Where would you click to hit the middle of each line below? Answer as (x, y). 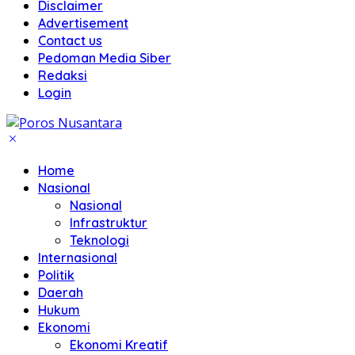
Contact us (70, 40)
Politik (56, 275)
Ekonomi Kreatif (119, 345)
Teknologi (99, 240)
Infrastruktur (109, 223)
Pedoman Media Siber (105, 58)
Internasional (78, 258)
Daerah (61, 292)
